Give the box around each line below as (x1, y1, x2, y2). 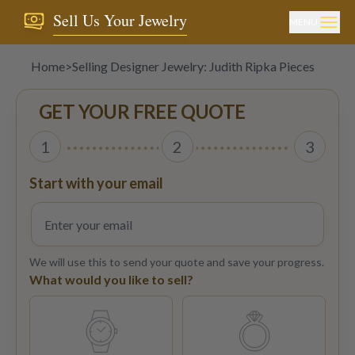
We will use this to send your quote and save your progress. (29, 255, 324, 269)
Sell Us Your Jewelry (52, 9, 187, 31)
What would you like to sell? (29, 272, 193, 287)
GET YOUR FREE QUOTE (39, 100, 246, 123)
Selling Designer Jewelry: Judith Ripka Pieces (71, 59, 315, 74)
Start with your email (29, 174, 163, 192)
